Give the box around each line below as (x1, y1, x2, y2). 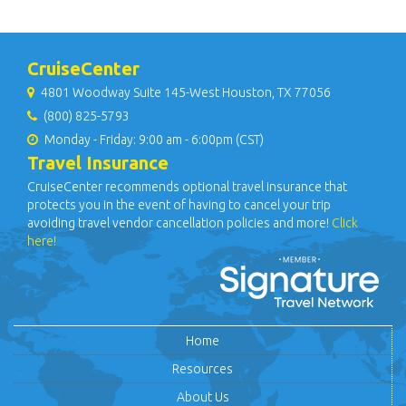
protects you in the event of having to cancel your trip (27, 198, 331, 212)
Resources (172, 362, 233, 376)
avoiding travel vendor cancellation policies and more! (27, 216, 332, 230)
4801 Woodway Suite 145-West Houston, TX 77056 (38, 85, 331, 100)
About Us (176, 390, 229, 404)
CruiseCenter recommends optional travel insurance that (27, 179, 347, 194)
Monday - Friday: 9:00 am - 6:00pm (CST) (42, 132, 264, 147)
